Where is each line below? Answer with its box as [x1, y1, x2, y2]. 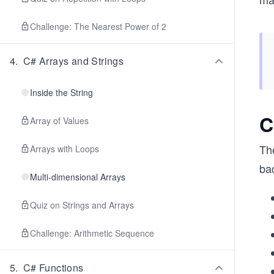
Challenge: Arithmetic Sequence [30, 227, 154, 239]
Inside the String [30, 86, 93, 98]
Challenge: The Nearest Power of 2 [30, 20, 166, 32]
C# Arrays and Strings [23, 54, 124, 68]
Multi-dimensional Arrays [30, 171, 125, 183]
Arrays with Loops [30, 143, 99, 155]
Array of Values [30, 114, 89, 127]
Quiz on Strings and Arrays [30, 199, 134, 211]
